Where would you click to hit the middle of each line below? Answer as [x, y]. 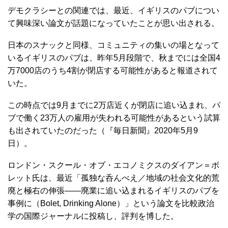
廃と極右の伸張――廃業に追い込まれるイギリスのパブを [113, 191]
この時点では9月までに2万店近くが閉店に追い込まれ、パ [114, 105]
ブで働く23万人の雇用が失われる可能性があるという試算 [114, 118]
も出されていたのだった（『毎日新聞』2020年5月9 [103, 131]
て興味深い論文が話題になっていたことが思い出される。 [113, 23]
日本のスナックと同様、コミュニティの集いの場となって [113, 45]
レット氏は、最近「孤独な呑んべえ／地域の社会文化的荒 [113, 178]
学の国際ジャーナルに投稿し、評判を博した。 [93, 216]
